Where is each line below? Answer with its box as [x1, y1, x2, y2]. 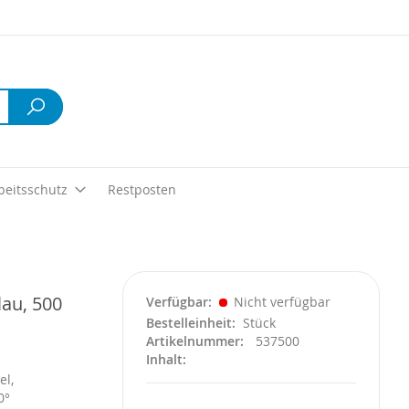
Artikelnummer [145, 332, 240, 350]
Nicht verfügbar [229, 293, 330, 310]
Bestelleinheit [145, 314, 232, 331]
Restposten [108, 181, 176, 198]
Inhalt [145, 351, 183, 368]
